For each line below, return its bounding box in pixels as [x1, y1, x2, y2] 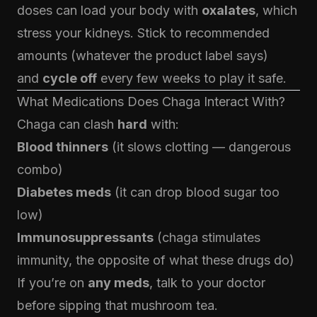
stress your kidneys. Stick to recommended [17, 25, 270, 40]
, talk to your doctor [149, 275, 265, 290]
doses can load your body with [17, 3, 202, 18]
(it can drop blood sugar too [111, 185, 279, 200]
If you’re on [17, 275, 88, 290]
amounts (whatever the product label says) [17, 48, 268, 63]
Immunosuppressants [17, 230, 154, 245]
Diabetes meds [17, 185, 111, 200]
